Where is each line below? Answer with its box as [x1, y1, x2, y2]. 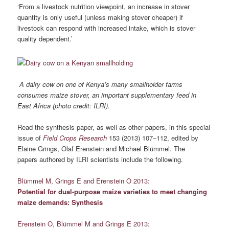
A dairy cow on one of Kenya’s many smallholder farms [17, 79, 183, 89]
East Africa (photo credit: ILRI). [17, 101, 110, 111]
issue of [17, 133, 43, 143]
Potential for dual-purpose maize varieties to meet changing [17, 187, 208, 197]
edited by [171, 133, 199, 143]
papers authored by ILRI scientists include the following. [17, 154, 184, 165]
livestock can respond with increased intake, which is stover [17, 22, 196, 33]
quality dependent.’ [17, 33, 73, 43]
